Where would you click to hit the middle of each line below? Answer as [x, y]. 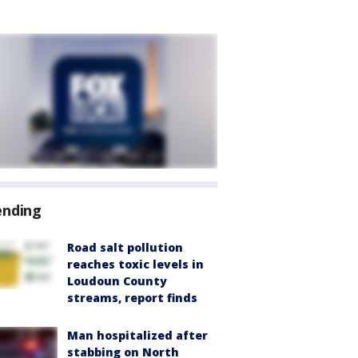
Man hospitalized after [137, 335]
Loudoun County [117, 281]
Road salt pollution [125, 247]
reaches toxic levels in [135, 264]
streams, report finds [132, 298]
